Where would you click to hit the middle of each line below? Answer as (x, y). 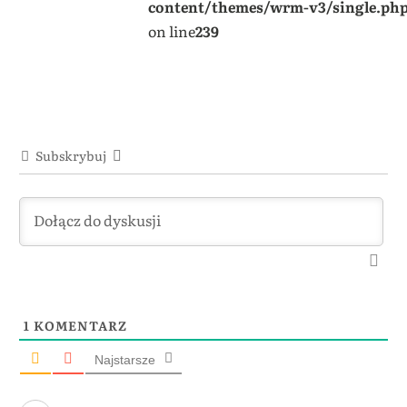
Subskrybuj (71, 155)
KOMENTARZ (79, 325)
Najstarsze (125, 359)
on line (171, 30)
